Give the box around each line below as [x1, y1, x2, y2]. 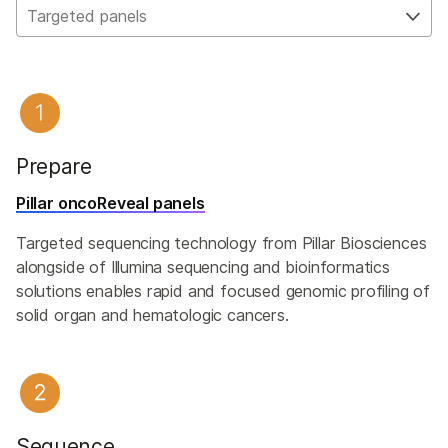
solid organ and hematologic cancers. [16, 305, 289, 326]
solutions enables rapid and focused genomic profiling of [16, 281, 431, 302]
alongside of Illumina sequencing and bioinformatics [16, 257, 390, 278]
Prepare [16, 154, 92, 180]
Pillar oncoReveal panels [16, 193, 205, 214]
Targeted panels [27, 6, 147, 27]
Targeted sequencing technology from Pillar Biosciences [16, 233, 427, 254]
